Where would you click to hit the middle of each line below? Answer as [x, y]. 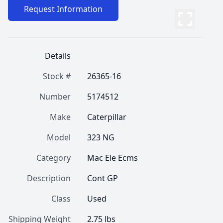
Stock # [57, 76]
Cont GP [103, 178]
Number [55, 97]
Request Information [63, 9]
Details [58, 56]
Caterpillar [107, 117]
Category [54, 158]
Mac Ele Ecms [112, 158]
